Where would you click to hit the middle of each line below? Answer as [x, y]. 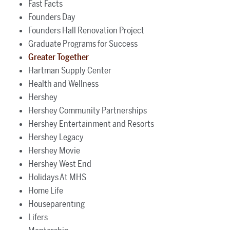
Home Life [46, 190]
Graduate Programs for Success [83, 43]
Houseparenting [56, 204]
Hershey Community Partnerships [88, 110]
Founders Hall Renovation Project [86, 30]
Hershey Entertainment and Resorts [91, 123]
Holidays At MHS [57, 177]
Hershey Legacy [56, 137]
